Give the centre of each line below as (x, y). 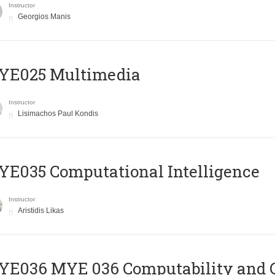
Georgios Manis (44, 17)
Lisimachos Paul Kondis (58, 114)
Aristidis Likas (41, 211)
